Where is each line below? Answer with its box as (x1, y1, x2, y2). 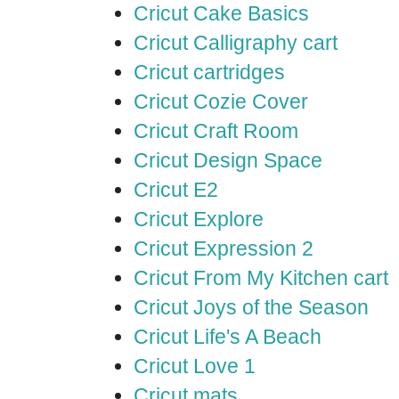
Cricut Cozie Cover (134, 90, 308, 113)
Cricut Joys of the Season (134, 296, 369, 319)
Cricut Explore (134, 208, 264, 231)
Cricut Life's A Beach (134, 325, 322, 348)
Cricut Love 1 (134, 354, 256, 378)
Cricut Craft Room (134, 119, 298, 142)
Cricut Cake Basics (134, 2, 309, 25)
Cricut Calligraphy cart (134, 31, 338, 54)
